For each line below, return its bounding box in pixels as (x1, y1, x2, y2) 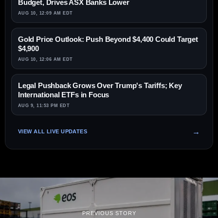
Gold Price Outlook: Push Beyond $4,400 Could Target (18, 35, 198, 43)
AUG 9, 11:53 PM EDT (18, 103, 70, 108)
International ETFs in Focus (18, 90, 109, 99)
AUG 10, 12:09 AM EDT (18, 10, 73, 16)
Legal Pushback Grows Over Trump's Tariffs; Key (18, 81, 182, 90)
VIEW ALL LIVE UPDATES (18, 128, 88, 135)
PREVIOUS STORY (82, 210, 136, 217)
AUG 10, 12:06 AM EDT (18, 56, 73, 62)
